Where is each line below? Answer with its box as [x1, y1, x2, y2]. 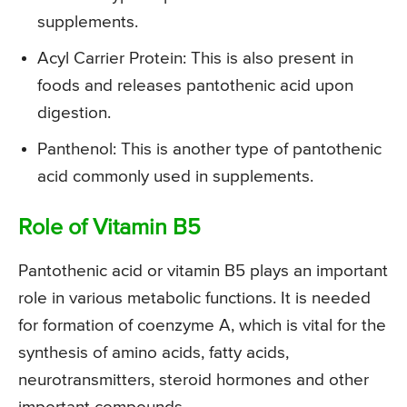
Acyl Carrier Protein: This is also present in [37, 49, 353, 67]
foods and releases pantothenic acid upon [37, 76, 353, 94]
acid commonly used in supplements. [37, 167, 313, 185]
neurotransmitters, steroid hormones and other [18, 371, 369, 389]
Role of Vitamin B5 [18, 216, 201, 240]
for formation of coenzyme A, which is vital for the [18, 316, 386, 334]
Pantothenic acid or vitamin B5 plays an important [18, 262, 388, 280]
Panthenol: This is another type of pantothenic [37, 140, 382, 158]
